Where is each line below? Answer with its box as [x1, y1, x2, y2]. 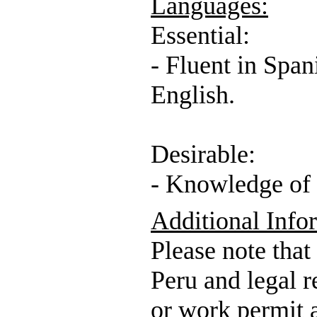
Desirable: [151, 140, 255, 169]
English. [151, 81, 235, 110]
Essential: [151, 21, 250, 50]
